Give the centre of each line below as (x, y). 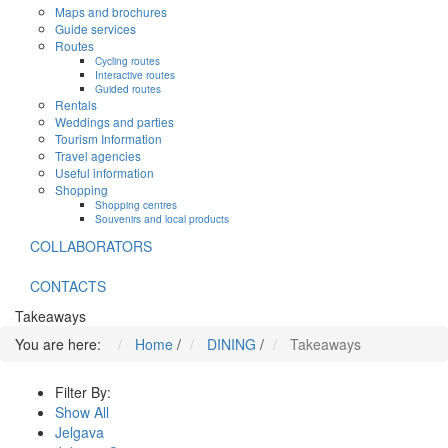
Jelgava (79, 432)
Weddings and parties (114, 122)
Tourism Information (108, 139)
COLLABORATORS (91, 246)
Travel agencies (98, 156)
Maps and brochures (111, 12)
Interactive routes (135, 75)
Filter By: (83, 392)
